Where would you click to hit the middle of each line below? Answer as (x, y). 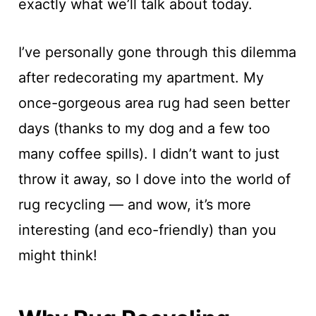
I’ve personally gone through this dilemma (157, 52)
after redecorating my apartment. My (141, 78)
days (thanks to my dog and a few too (144, 128)
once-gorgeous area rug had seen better (154, 103)
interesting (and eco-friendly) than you (147, 230)
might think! (57, 255)
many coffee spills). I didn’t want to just (148, 154)
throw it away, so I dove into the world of (154, 179)
